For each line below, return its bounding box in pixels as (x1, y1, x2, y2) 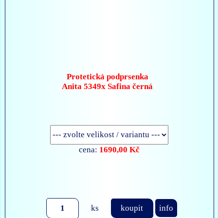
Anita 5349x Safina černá (62, 82, 153, 91)
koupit (121, 203, 144, 213)
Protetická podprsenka (66, 72, 148, 82)
